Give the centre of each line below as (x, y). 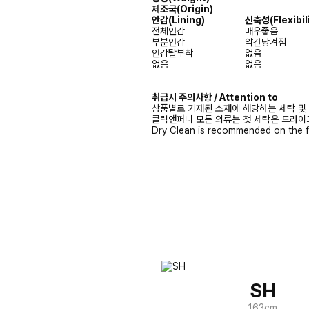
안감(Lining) (178, 20)
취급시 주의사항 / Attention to (215, 97)
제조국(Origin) (182, 9)
